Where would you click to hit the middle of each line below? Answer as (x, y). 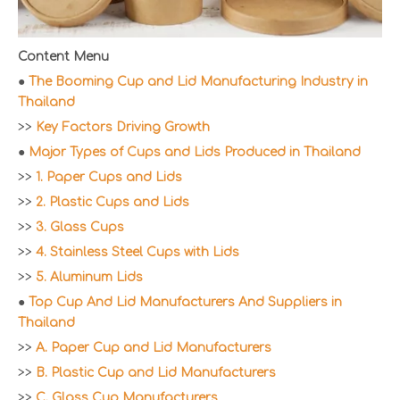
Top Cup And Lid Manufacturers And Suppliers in (185, 302)
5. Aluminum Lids (89, 277)
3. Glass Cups (80, 227)
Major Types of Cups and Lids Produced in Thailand (195, 152)
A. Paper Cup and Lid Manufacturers (154, 347)
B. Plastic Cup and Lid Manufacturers (156, 372)
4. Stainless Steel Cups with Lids (137, 252)
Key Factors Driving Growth (123, 127)
